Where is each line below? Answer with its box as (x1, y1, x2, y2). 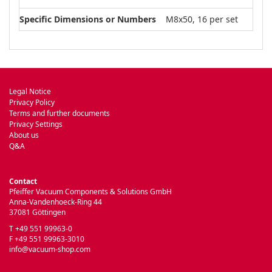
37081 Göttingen (9, 207, 66, 217)
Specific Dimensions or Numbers (19, 13, 156, 25)
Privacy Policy (9, 97, 55, 107)
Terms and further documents (9, 108, 110, 118)
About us (9, 130, 39, 140)
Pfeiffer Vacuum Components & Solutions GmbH (9, 186, 172, 197)
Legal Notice (9, 86, 51, 97)
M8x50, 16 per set (166, 13, 238, 25)
